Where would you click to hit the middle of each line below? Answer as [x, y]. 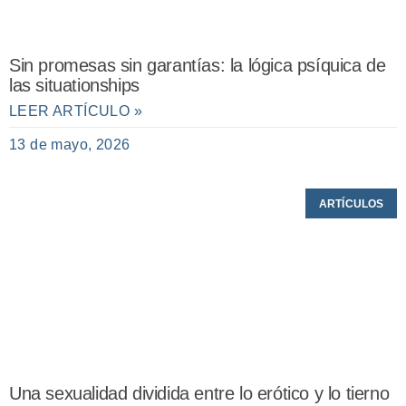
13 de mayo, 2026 [70, 145]
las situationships [74, 86]
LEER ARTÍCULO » [76, 111]
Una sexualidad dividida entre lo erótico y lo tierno [199, 394]
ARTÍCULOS [351, 203]
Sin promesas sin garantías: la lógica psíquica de [198, 66]
